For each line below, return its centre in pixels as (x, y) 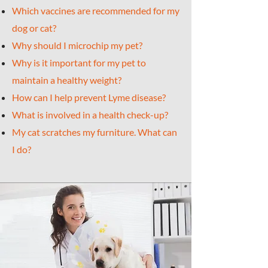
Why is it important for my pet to (79, 63)
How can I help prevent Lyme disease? (89, 97)
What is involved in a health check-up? (90, 115)
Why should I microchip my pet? (77, 45)
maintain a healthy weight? (67, 80)
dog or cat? (34, 28)
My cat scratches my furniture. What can (95, 132)
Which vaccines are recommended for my (96, 10)
